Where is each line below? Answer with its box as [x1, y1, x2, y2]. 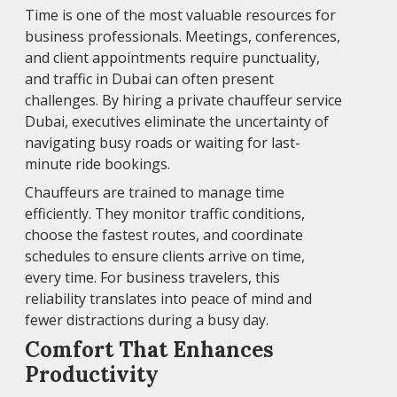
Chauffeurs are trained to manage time [25, 183, 284, 203]
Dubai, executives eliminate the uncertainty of [25, 112, 329, 132]
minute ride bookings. [25, 154, 170, 175]
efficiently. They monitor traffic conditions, [25, 204, 305, 224]
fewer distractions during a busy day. [25, 310, 269, 331]
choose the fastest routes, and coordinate [25, 225, 303, 245]
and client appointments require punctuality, [25, 48, 320, 68]
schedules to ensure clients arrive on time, [25, 246, 305, 267]
